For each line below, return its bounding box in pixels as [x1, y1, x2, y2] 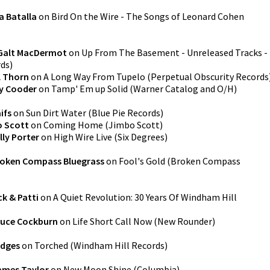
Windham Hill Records [74, 239, 165, 251]
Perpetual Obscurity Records [151, 71, 269, 83]
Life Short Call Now [72, 215, 152, 227]
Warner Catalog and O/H [133, 83, 234, 95]
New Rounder [157, 215, 212, 227]
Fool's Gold [119, 155, 165, 167]
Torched [34, 239, 68, 251]
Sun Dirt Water [26, 107, 86, 119]
